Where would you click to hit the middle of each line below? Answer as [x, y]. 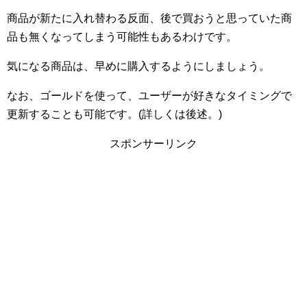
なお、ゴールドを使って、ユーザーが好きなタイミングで [149, 95]
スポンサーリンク [153, 143]
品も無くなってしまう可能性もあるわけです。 [122, 36]
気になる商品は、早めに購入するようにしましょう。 [138, 66]
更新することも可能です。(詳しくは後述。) [114, 114]
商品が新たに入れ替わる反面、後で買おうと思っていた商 [149, 18]
